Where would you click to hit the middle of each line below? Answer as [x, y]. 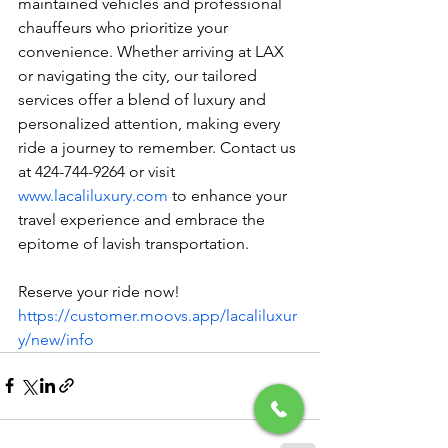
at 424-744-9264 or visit [98, 171]
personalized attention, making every [151, 123]
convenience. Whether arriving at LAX [153, 51]
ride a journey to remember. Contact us [159, 147]
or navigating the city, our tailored [139, 75]
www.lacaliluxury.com [93, 195]
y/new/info [56, 339]
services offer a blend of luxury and [144, 99]
